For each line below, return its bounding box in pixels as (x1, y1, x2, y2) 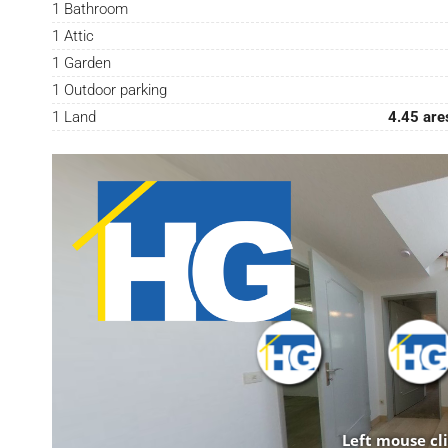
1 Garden (52, 54, 112, 73)
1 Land (52, 108, 97, 127)
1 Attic (52, 27, 95, 46)
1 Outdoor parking (52, 81, 168, 100)
